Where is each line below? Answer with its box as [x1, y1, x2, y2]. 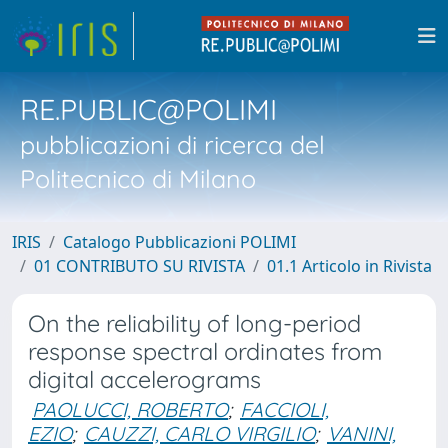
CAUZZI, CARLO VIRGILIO [84, 421, 315, 446]
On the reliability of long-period [28, 309, 361, 338]
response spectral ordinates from [28, 337, 382, 366]
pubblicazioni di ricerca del [20, 129, 325, 160]
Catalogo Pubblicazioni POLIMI [63, 231, 296, 253]
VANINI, [327, 421, 396, 446]
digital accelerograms [28, 365, 261, 394]
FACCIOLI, [240, 397, 329, 422]
